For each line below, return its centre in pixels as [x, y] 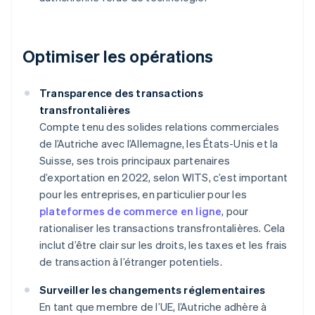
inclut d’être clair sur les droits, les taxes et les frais [163, 245]
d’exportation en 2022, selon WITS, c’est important [164, 178]
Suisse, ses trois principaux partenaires [135, 161]
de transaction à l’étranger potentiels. [131, 262]
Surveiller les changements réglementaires [153, 290]
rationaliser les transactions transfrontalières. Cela [162, 228]
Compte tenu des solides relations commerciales [160, 127]
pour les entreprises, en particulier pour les [143, 194]
